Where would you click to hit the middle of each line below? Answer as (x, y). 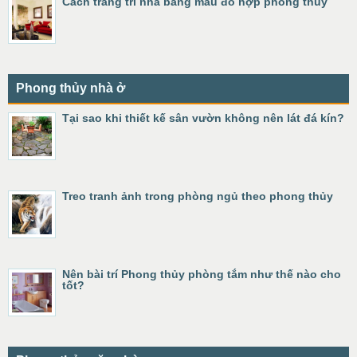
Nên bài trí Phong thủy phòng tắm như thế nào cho (202, 274)
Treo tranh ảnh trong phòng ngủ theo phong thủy (198, 196)
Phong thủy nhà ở (71, 88)
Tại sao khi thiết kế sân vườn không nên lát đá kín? (203, 118)
